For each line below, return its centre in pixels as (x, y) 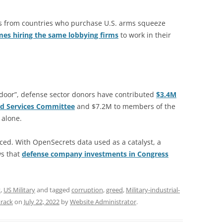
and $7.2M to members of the (125, 106)
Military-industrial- (153, 190)
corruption (87, 190)
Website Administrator (103, 202)
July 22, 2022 (42, 202)
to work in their (145, 35)
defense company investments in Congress (95, 154)
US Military (19, 190)
